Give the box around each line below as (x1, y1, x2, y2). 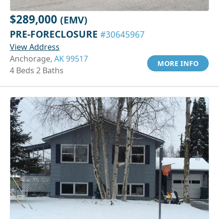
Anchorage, (10, 53, 54, 64)
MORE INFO (157, 58, 198, 68)
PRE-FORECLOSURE (10, 27, 100, 41)
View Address (10, 41, 60, 52)
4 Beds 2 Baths (10, 65, 64, 76)
